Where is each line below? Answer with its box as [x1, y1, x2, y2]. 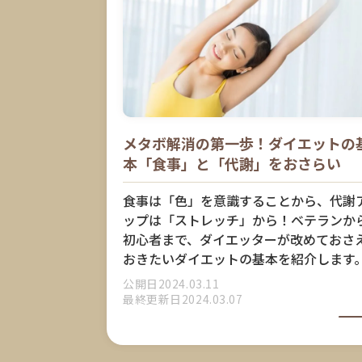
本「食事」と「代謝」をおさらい [123, 152, 342, 174]
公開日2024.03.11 [123, 275, 220, 292]
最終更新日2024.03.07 [123, 290, 243, 307]
